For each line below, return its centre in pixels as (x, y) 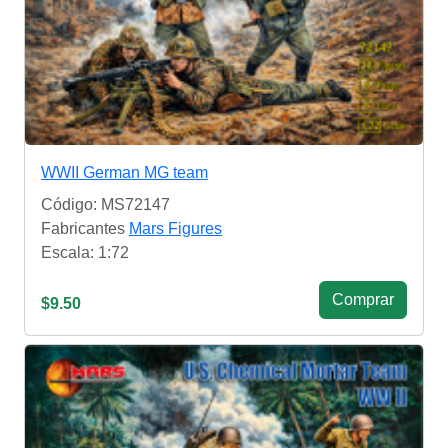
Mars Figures (175, 229)
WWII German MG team (124, 173)
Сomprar (363, 300)
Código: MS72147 (105, 205)
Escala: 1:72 (85, 253)
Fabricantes (85, 229)
